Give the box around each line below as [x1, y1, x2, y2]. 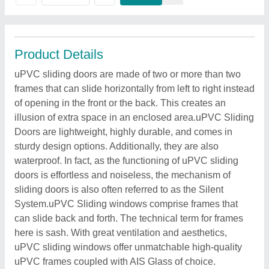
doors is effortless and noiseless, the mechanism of [14, 170, 231, 180]
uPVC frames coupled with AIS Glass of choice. [14, 256, 216, 267]
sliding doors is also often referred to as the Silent [14, 184, 223, 195]
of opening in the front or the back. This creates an [14, 98, 226, 108]
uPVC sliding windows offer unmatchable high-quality [14, 242, 242, 252]
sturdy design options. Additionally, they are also [14, 141, 219, 151]
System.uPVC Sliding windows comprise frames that [14, 199, 238, 209]
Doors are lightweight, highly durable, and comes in [14, 127, 232, 137]
